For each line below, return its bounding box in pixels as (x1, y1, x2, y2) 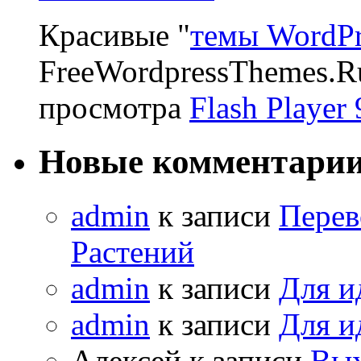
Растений (71, 234, 194, 269)
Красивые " (39, 17, 190, 52)
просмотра (39, 89, 189, 125)
